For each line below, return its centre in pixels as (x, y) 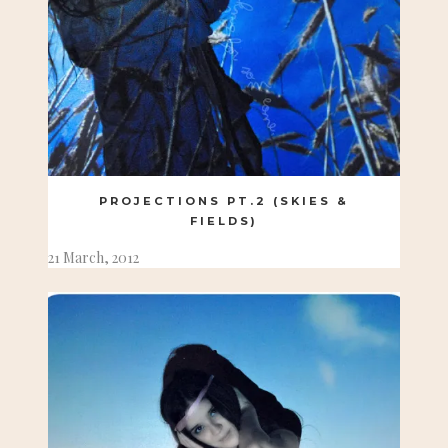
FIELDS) (224, 220)
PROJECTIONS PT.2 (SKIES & (224, 200)
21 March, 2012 (93, 258)
